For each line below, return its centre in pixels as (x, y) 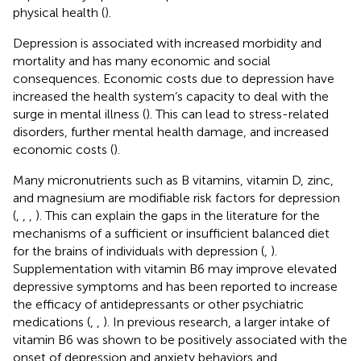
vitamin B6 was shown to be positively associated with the (180, 339)
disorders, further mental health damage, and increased (171, 131)
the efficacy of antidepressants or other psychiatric (158, 304)
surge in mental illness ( (79, 114)
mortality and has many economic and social (142, 60)
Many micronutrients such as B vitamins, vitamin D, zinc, (173, 180)
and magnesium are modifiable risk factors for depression (176, 197)
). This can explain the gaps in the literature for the (178, 215)
